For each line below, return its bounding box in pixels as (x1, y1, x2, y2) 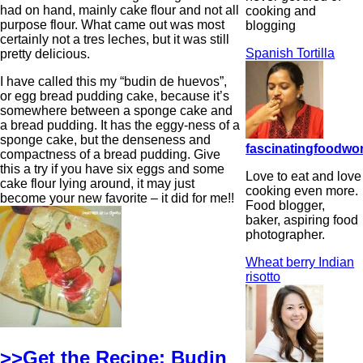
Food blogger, (246, 198, 326, 212)
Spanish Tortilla (246, 45, 335, 60)
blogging (246, 18, 297, 32)
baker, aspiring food (246, 212, 359, 227)
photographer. (246, 227, 326, 241)
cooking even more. (246, 183, 359, 198)
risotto (246, 269, 281, 284)
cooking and (246, 3, 317, 18)
